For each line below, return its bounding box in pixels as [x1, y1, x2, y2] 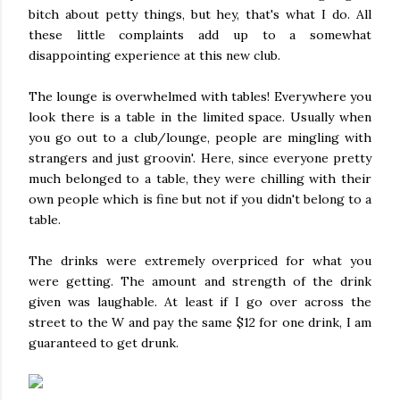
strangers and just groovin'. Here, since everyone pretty [29, 150, 371, 166]
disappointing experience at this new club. [29, 47, 280, 63]
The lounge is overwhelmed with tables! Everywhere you [29, 88, 371, 104]
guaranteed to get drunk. [29, 335, 179, 351]
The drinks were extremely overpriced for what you [29, 253, 371, 269]
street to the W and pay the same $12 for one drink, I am [29, 314, 371, 330]
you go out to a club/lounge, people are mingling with [29, 129, 371, 146]
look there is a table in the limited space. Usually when [29, 109, 371, 125]
